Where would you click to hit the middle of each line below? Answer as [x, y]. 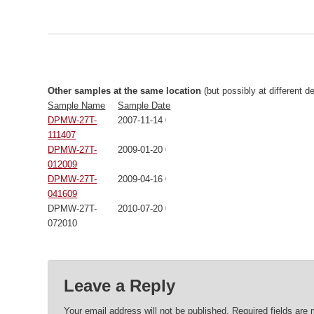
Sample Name [77, 106]
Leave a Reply [119, 286]
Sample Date [144, 106]
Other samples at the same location [125, 91]
